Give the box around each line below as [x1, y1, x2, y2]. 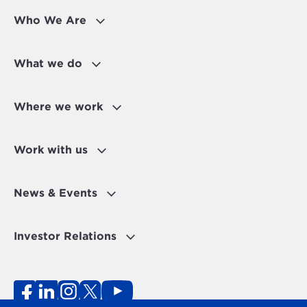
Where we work [14, 100, 103, 114]
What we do [14, 57, 82, 71]
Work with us [14, 143, 88, 157]
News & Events [14, 186, 97, 200]
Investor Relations [14, 230, 116, 243]
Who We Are [14, 14, 86, 27]
